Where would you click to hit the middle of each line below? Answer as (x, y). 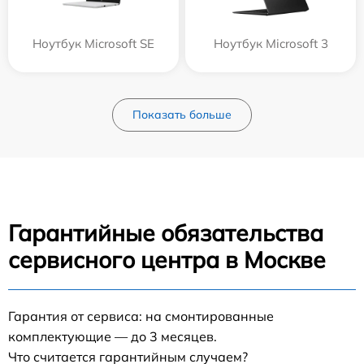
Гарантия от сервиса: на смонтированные (141, 316)
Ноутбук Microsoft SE (93, 43)
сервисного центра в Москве (167, 259)
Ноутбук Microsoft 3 (271, 43)
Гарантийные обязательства (166, 232)
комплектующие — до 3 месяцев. (113, 336)
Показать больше (182, 114)
